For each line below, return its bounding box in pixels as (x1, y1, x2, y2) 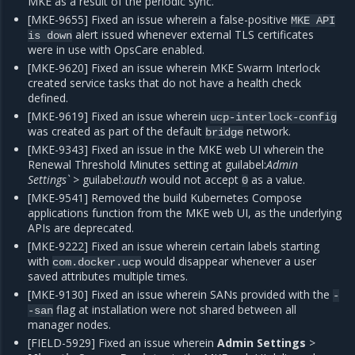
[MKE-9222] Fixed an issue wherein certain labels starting (28, 239, 320, 254)
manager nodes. (28, 317, 112, 332)
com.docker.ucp (52, 256, 142, 269)
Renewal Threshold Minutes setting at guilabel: (28, 157, 267, 172)
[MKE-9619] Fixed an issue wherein (28, 109, 211, 124)
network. (243, 124, 292, 139)
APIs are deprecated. (28, 220, 135, 235)
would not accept (147, 172, 242, 187)
